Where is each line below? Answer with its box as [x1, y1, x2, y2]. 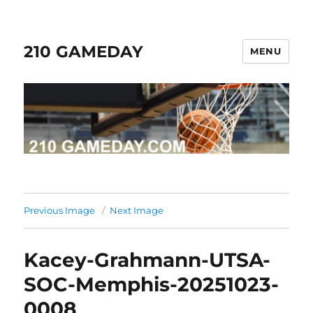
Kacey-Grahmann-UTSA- [24, 247, 271, 272]
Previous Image [24, 204, 96, 216]
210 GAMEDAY [24, 41, 144, 61]
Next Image [110, 204, 164, 216]
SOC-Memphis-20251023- [24, 272, 279, 296]
